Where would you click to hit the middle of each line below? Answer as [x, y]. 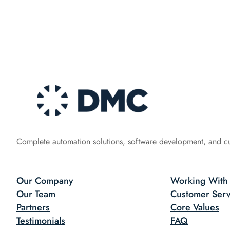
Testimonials [41, 221]
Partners [33, 207]
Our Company [45, 180]
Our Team [36, 194]
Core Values [195, 207]
